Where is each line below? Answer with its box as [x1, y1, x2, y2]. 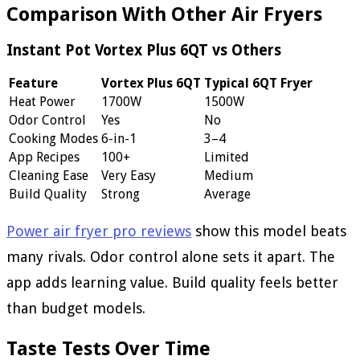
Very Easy [101, 168, 156, 184]
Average [204, 186, 251, 202]
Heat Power [9, 94, 76, 110]
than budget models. [6, 300, 145, 317]
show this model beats [191, 223, 346, 240]
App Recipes [9, 149, 80, 166]
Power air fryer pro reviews [6, 223, 191, 240]
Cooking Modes [9, 131, 98, 147]
